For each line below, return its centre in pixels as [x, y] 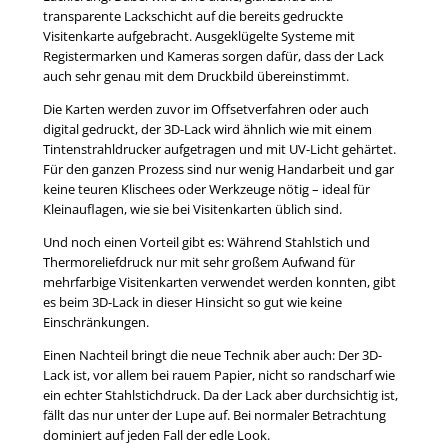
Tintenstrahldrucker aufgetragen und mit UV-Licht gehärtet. [219, 149]
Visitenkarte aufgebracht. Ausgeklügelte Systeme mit [198, 36]
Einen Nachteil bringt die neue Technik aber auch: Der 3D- [212, 355]
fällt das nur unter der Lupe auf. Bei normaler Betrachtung [214, 415]
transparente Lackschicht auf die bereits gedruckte [192, 16]
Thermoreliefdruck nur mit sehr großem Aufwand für [198, 262]
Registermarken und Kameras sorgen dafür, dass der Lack [213, 56]
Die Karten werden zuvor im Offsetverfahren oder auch [205, 109]
